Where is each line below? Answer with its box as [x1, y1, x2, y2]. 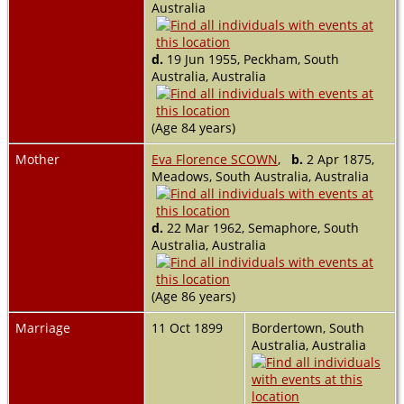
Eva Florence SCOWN [151, 151, 278, 169]
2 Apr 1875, [303, 151, 374, 169]
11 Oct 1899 [151, 319, 226, 337]
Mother [15, 151, 60, 169]
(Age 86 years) [151, 288, 239, 306]
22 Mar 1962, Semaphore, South [163, 219, 359, 237]
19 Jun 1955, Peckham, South [163, 50, 339, 69]
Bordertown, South [252, 319, 364, 337]
